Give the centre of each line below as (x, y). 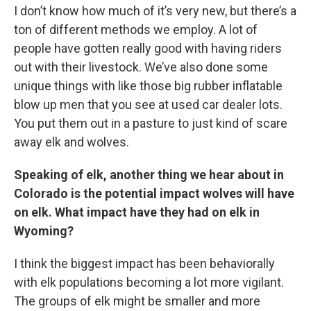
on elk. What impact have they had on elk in (137, 212)
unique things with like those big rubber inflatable (148, 86)
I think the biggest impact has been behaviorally (144, 264)
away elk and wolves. (72, 142)
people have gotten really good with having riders (148, 49)
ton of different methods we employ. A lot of (136, 30)
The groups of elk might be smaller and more (137, 301)
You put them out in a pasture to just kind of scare (151, 124)
